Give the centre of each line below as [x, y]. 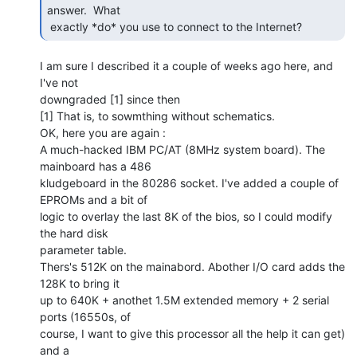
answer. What [84, 10]
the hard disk [74, 233]
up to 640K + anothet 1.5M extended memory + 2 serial [184, 300]
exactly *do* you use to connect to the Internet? [178, 26]
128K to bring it [80, 283]
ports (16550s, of [85, 316]
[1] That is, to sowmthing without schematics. [157, 116]
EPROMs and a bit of [94, 199]
